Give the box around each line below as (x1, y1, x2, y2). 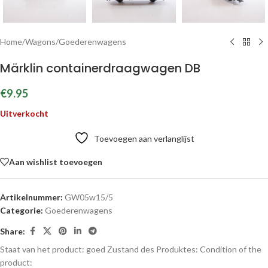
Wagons (25, 36, 56, 47)
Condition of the (200, 244, 261, 254)
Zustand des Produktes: (107, 244, 200, 254)
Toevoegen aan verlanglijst (93, 133, 194, 144)
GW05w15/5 (65, 192, 113, 202)
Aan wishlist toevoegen (9, 156, 102, 167)
